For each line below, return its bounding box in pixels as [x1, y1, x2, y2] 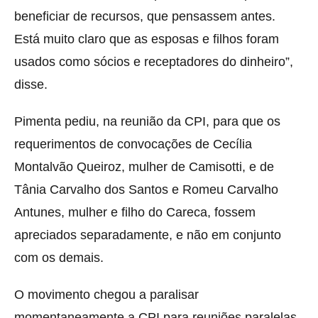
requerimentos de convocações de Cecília [14, 136, 252, 151]
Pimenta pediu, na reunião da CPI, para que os [14, 114, 280, 128]
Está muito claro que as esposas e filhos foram [14, 31, 279, 46]
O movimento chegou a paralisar [14, 287, 199, 302]
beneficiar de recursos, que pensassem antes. [14, 9, 275, 23]
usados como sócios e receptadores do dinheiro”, [14, 54, 293, 69]
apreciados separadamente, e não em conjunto [14, 227, 281, 242]
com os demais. [14, 250, 104, 265]
